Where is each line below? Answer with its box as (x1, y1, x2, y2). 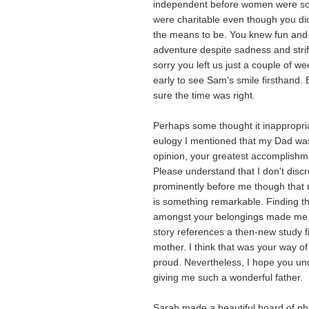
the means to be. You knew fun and (153, 28, 308, 40)
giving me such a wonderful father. (153, 271, 303, 283)
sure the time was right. (153, 89, 255, 101)
